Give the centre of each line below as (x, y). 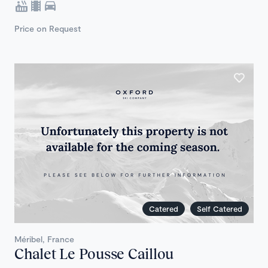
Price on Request (48, 29)
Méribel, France (44, 239)
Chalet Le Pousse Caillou (94, 254)
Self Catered (220, 209)
